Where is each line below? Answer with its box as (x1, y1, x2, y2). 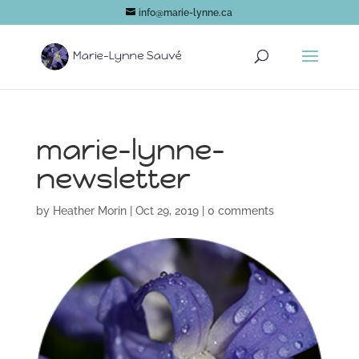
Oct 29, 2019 (135, 204, 199, 217)
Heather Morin (52, 204, 127, 217)
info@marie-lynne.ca (139, 7, 233, 18)
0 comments (207, 204, 274, 217)
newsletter (35, 160, 191, 196)
